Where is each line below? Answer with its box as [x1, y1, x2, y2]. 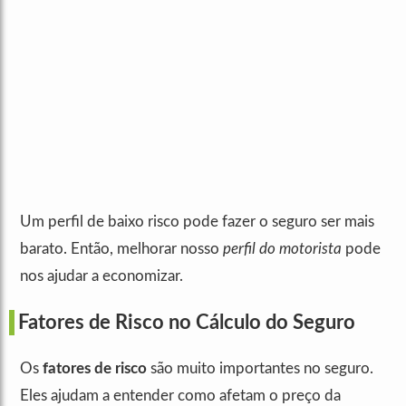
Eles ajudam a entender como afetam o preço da [20, 388, 341, 404]
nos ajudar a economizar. [20, 268, 183, 285]
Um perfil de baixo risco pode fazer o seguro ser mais [20, 214, 374, 230]
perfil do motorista [223, 241, 342, 257]
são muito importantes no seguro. [147, 361, 373, 377]
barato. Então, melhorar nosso [20, 241, 223, 257]
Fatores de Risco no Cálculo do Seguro [18, 313, 355, 333]
